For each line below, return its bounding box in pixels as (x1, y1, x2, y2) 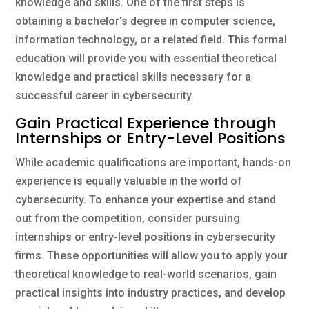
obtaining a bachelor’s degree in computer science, (15, 14, 276, 28)
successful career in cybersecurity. (15, 88, 195, 102)
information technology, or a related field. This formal (15, 32, 288, 46)
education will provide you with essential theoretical (15, 51, 277, 65)
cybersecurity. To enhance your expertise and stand (15, 192, 277, 206)
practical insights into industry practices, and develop (15, 286, 286, 299)
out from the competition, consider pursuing (15, 211, 241, 225)
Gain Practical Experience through (15, 112, 277, 134)
